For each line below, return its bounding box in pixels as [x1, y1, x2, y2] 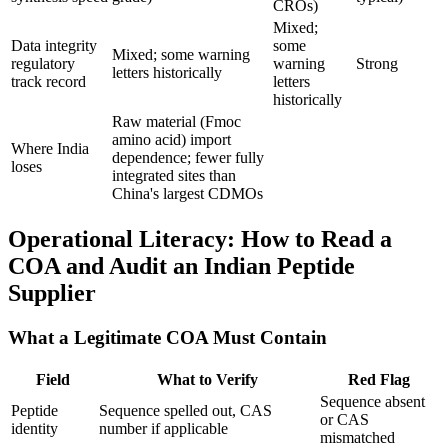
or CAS [320, 410, 369, 428]
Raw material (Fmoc [112, 113, 241, 131]
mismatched [320, 428, 395, 446]
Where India [11, 140, 89, 158]
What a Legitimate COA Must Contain [8, 327, 327, 349]
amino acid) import [112, 131, 231, 149]
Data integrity [11, 37, 97, 55]
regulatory [11, 55, 75, 73]
